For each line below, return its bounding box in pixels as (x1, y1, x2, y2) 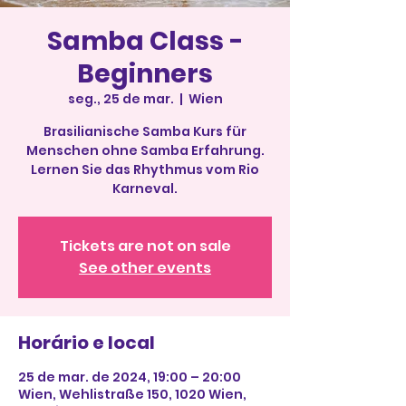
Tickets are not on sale (59, 236, 231, 256)
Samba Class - (46, 24, 244, 59)
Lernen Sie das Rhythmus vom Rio (31, 160, 259, 179)
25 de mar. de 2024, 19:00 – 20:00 (18, 368, 241, 386)
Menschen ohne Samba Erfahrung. (25, 141, 265, 159)
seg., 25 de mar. (67, 90, 174, 108)
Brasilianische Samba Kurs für (43, 122, 246, 140)
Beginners (77, 56, 213, 92)
